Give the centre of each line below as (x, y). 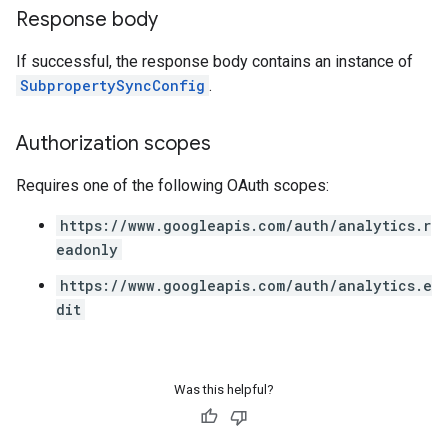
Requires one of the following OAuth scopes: (172, 185)
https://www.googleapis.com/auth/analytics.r (245, 225)
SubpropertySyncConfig (112, 85)
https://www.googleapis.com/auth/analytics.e (246, 285)
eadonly (87, 249)
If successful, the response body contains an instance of (214, 61)
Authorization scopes (113, 143)
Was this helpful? (224, 389)
